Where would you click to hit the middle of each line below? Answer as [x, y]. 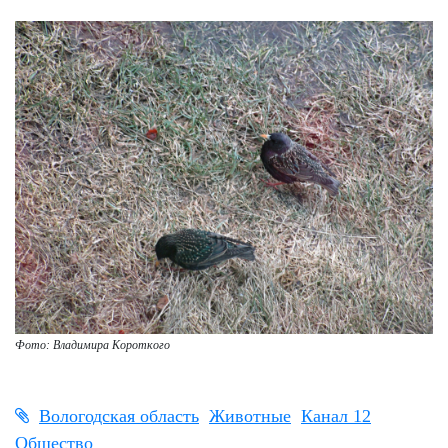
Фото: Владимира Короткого [92, 345]
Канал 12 [336, 416]
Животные [250, 416]
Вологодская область [119, 416]
